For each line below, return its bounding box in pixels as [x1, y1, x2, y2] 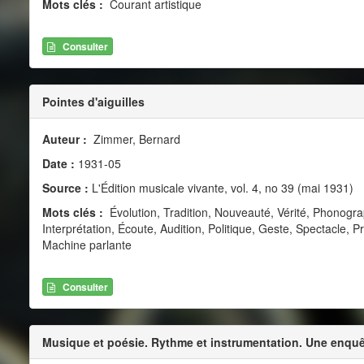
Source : [41, 179, 89, 196]
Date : [41, 154, 78, 171]
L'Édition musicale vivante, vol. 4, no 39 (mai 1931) [88, 179, 353, 196]
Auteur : [41, 130, 90, 147]
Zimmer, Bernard [89, 130, 180, 147]
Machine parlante [41, 236, 132, 253]
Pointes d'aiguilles [41, 93, 145, 110]
